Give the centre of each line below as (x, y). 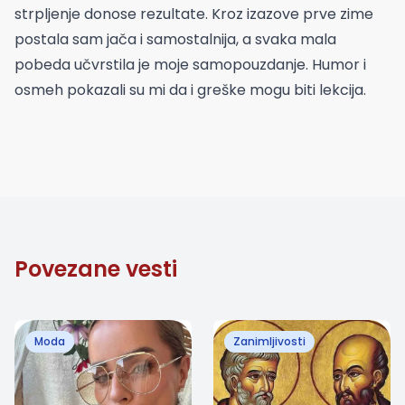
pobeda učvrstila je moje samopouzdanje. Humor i (190, 65)
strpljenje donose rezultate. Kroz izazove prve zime (194, 14)
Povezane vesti (96, 269)
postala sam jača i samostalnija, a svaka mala (175, 39)
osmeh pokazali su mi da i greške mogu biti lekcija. (190, 90)
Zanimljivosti (269, 341)
